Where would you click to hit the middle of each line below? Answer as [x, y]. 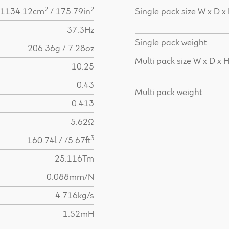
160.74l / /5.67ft [59, 140]
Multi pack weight [168, 92]
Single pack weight [170, 42]
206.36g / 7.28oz [61, 48]
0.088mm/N [71, 177]
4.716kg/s [75, 195]
